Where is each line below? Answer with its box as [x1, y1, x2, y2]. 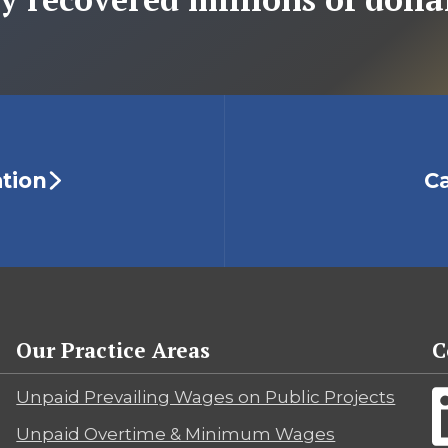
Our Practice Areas [16, 335, 211, 364]
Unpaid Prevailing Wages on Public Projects [16, 386, 396, 407]
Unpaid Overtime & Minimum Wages [16, 424, 336, 445]
